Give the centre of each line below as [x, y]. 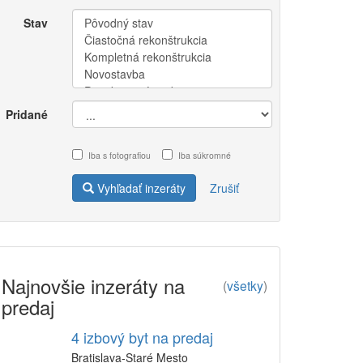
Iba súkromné [204, 155]
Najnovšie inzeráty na [93, 286]
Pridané [26, 114]
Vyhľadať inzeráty [139, 188]
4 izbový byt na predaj [142, 337]
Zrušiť [224, 188]
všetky [245, 285]
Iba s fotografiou [119, 155]
